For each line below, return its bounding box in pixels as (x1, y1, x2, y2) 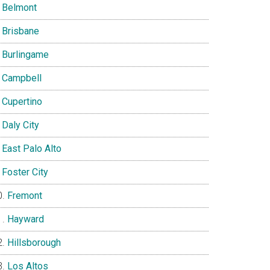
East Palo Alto (2, 143, 61, 154)
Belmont (2, 2, 37, 13)
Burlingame (2, 49, 49, 60)
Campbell (2, 72, 42, 84)
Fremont (7, 190, 42, 201)
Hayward (7, 213, 44, 225)
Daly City (2, 119, 39, 131)
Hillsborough (7, 237, 61, 248)
